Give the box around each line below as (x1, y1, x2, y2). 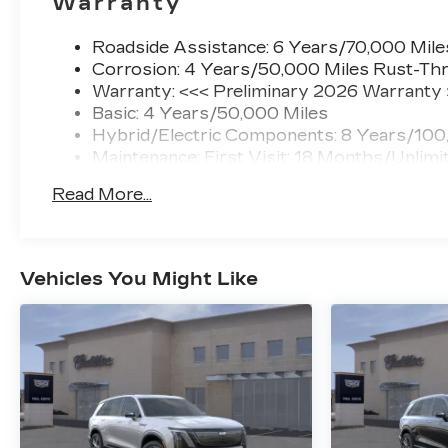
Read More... (52, 184, 153, 204)
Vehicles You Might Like (20, 267, 258, 290)
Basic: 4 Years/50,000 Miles (92, 103, 329, 123)
